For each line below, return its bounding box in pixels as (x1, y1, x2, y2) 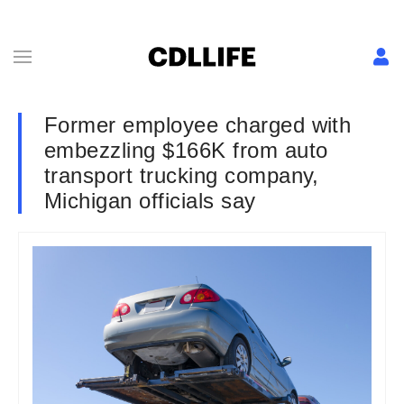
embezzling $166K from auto (44, 138, 328, 162)
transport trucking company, (44, 163, 319, 188)
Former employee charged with (44, 113, 352, 137)
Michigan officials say (44, 188, 256, 213)
